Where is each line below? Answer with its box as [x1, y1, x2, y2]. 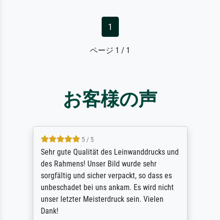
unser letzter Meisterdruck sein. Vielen [40, 194, 164, 204]
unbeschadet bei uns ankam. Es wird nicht [40, 182, 174, 192]
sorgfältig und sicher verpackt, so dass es [40, 170, 172, 180]
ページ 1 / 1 [90, 45, 130, 55]
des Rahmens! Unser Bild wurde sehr [40, 159, 157, 168]
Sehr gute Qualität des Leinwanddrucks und [40, 147, 179, 157]
